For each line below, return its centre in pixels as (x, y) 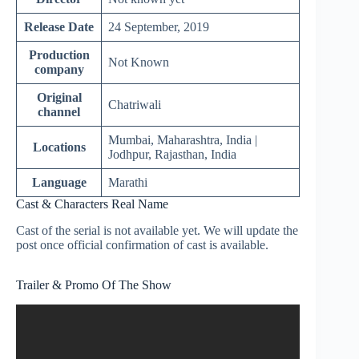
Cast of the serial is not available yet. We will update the (157, 230)
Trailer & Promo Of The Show (94, 284)
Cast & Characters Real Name (92, 204)
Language (59, 182)
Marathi (128, 182)
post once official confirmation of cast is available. (142, 244)
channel (59, 112)
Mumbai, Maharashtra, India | (183, 140)
